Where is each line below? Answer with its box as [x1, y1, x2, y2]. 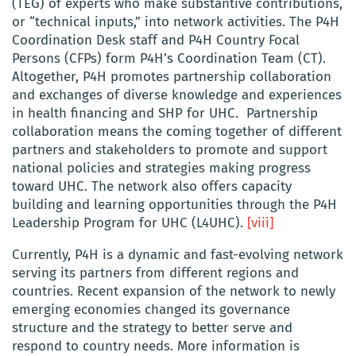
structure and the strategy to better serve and [12, 319, 292, 337]
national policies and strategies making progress [12, 160, 311, 177]
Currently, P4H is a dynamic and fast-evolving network [12, 246, 343, 264]
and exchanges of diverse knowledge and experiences [12, 87, 342, 104]
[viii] [247, 215, 273, 232]
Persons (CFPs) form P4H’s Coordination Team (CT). [12, 50, 330, 68]
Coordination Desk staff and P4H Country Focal [12, 32, 300, 49]
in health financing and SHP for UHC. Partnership [12, 105, 318, 122]
